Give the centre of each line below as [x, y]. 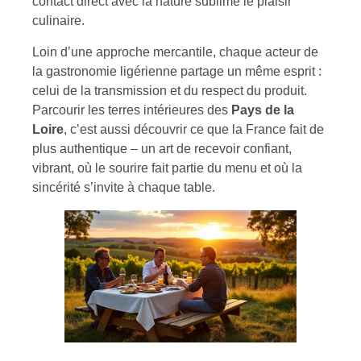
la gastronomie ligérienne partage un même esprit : [177, 71]
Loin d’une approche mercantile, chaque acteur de [175, 52]
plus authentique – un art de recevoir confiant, [162, 148]
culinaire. [58, 21]
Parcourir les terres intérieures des [132, 110]
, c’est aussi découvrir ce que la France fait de [194, 129]
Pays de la [263, 110]
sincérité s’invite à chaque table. [124, 187]
